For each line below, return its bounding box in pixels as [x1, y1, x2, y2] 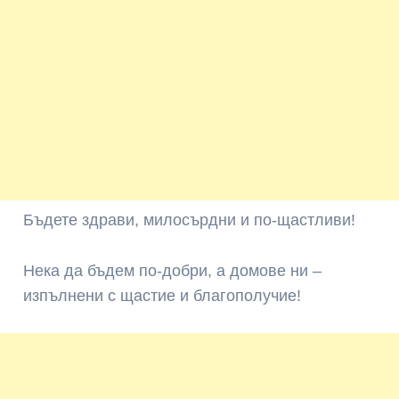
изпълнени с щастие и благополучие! [23, 286, 302, 305]
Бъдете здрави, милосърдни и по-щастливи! [23, 210, 356, 229]
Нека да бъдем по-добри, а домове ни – [23, 261, 322, 280]
